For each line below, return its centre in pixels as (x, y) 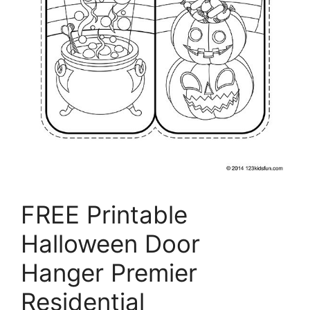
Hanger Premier (109, 272)
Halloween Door (110, 243)
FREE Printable (104, 214)
